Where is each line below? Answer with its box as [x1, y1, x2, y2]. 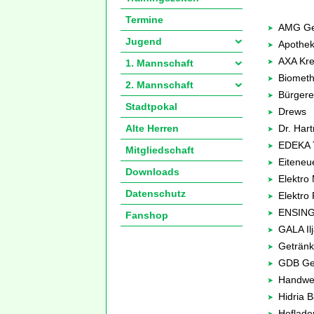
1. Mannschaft [125, 57, 193, 69]
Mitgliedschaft [125, 144, 194, 156]
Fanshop [125, 210, 168, 221]
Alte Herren [125, 123, 179, 134]
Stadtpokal [125, 101, 177, 112]
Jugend [125, 36, 162, 47]
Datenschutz [125, 188, 186, 199]
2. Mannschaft [125, 79, 193, 90]
